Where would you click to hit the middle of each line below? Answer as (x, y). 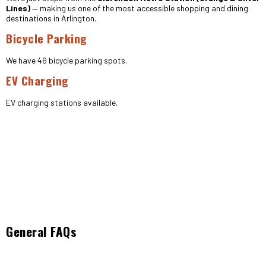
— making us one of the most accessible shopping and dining (139, 8)
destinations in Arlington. (51, 18)
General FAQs (41, 231)
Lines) (18, 8)
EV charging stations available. (62, 102)
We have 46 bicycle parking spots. (66, 60)
